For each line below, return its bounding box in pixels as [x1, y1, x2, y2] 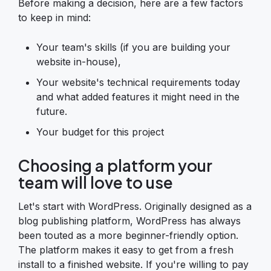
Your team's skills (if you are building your [36, 41, 230, 54]
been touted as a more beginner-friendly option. [18, 229, 238, 242]
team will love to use [18, 172, 173, 193]
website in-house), [36, 56, 121, 68]
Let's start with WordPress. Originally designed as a [18, 200, 252, 213]
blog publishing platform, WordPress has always [18, 215, 241, 227]
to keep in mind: [18, 11, 91, 24]
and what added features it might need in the [36, 91, 240, 103]
